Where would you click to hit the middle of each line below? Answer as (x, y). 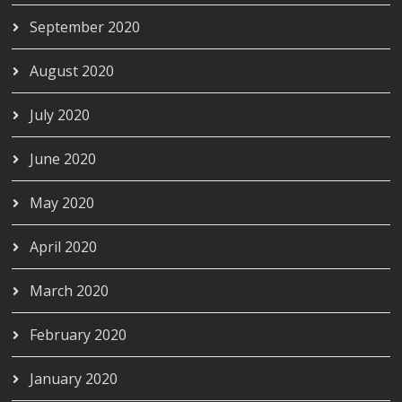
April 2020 (64, 247)
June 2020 (63, 159)
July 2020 (60, 115)
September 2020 (85, 27)
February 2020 (79, 335)
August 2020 (72, 71)
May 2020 (62, 203)
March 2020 (70, 291)
